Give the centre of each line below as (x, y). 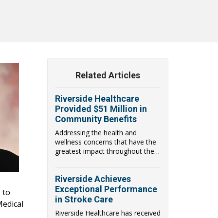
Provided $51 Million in (101, 109)
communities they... (85, 160)
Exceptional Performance (106, 189)
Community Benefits (96, 119)
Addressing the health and (96, 132)
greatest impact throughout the (105, 151)
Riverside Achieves (93, 179)
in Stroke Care (84, 199)
